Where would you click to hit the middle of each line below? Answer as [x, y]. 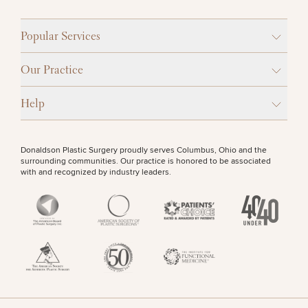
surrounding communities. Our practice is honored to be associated [146, 161]
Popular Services [60, 37]
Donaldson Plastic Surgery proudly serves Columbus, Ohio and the [144, 150]
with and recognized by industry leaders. [96, 172]
